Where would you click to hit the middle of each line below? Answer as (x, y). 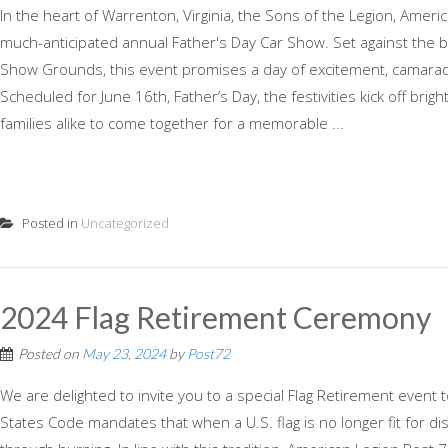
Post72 (208, 353)
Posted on (50, 353)
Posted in (50, 223)
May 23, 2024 (124, 353)
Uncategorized (125, 223)
